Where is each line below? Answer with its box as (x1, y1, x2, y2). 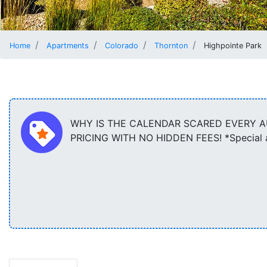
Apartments (46, 41, 89, 51)
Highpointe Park (204, 41, 262, 51)
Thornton (154, 41, 188, 51)
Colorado (105, 41, 138, 51)
